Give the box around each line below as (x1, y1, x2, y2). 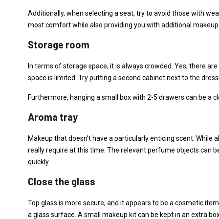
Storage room (28, 39, 89, 50)
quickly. (28, 158, 50, 166)
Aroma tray (28, 111, 78, 123)
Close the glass (28, 175, 95, 187)
